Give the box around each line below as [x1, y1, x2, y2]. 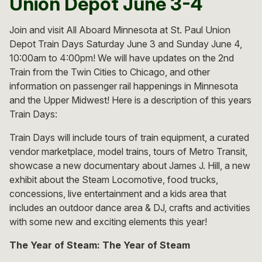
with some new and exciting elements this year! [9, 215, 207, 227]
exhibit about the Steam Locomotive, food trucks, [9, 173, 218, 185]
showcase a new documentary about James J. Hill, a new [9, 159, 250, 171]
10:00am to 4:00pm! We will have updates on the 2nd [9, 51, 234, 64]
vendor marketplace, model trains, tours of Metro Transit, [9, 145, 247, 157]
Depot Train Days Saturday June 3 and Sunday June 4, [9, 37, 242, 50]
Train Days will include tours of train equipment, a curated [9, 131, 249, 143]
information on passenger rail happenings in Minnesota [9, 80, 238, 92]
